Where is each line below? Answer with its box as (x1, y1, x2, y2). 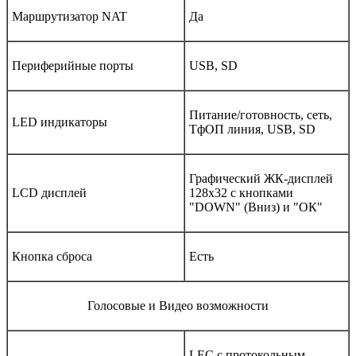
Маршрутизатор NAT (12, 9, 127, 23)
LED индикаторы (12, 114, 107, 129)
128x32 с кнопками (189, 185, 293, 199)
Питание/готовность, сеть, (189, 107, 332, 122)
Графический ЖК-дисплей (189, 171, 333, 185)
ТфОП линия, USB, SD (189, 122, 315, 136)
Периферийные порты (12, 58, 133, 72)
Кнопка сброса (12, 249, 92, 263)
